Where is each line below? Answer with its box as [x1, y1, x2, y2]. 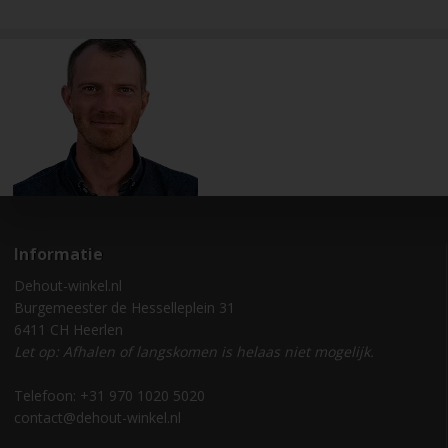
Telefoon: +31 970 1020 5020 [13, 385, 205, 405]
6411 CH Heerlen [13, 319, 123, 339]
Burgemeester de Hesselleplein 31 [13, 297, 235, 317]
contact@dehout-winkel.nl [13, 407, 181, 427]
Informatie [13, 242, 103, 265]
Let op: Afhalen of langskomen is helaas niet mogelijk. [13, 341, 374, 361]
